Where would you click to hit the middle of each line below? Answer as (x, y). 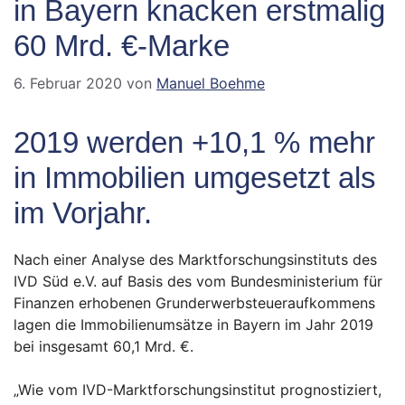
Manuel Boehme (211, 84)
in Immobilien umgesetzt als (195, 178)
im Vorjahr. (83, 213)
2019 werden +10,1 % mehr (194, 143)
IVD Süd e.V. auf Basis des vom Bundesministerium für (198, 282)
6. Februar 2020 (68, 84)
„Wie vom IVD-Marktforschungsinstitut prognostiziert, (198, 390)
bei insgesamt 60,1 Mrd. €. (104, 347)
